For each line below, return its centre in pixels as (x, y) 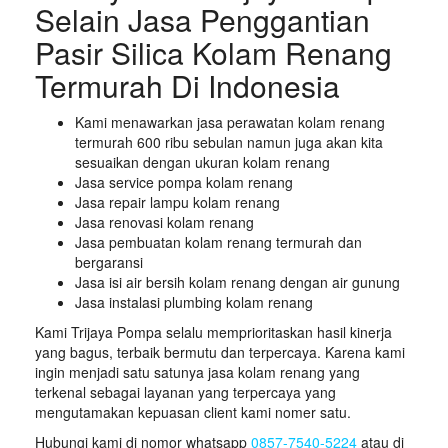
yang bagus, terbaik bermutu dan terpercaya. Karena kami (220, 351)
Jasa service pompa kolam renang (184, 181)
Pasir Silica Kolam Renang (213, 52)
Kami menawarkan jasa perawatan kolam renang (230, 121)
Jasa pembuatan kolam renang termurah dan (218, 241)
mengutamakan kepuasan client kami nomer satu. (193, 411)
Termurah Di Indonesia (187, 85)
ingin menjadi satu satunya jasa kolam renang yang (197, 371)
